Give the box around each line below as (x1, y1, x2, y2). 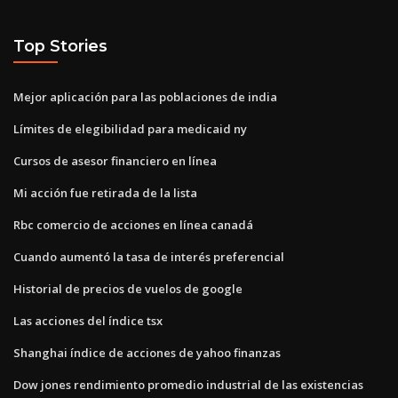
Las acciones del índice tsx (13, 312, 163, 329)
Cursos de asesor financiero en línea (13, 152, 217, 169)
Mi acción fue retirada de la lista (13, 184, 197, 201)
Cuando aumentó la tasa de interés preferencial (13, 248, 284, 265)
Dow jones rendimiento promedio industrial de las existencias (13, 376, 363, 393)
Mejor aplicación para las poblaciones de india (13, 88, 277, 105)
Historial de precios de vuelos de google (13, 280, 243, 297)
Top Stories (13, 36, 107, 56)
